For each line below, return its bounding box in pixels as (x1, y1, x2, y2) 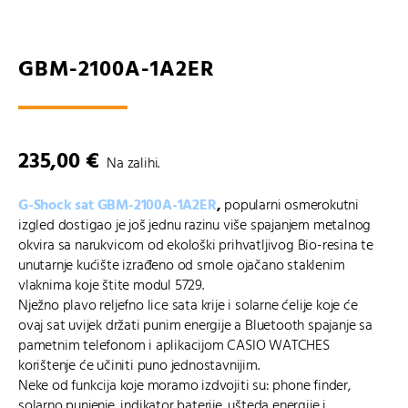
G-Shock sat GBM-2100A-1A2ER (18, 194, 217, 218)
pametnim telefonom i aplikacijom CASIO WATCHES (18, 334, 330, 358)
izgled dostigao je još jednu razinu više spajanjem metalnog (18, 214, 372, 238)
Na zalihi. (107, 152, 160, 176)
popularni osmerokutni (224, 194, 360, 218)
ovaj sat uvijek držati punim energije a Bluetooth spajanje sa (18, 314, 372, 338)
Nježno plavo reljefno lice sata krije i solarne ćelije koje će (18, 294, 358, 318)
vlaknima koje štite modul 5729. (18, 274, 204, 298)
